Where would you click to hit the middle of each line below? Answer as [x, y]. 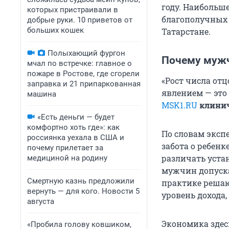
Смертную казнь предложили [81, 181]
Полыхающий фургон [86, 53]
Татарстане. [186, 32]
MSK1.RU [179, 105]
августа [41, 201]
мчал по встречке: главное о [79, 63]
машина [42, 94]
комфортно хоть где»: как [73, 127]
